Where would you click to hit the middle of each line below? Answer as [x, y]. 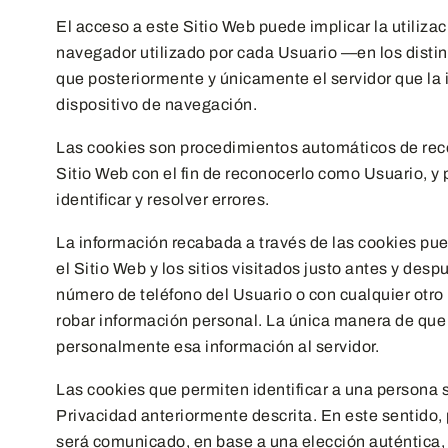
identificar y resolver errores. [163, 199]
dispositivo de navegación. [156, 104]
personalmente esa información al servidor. [217, 346]
